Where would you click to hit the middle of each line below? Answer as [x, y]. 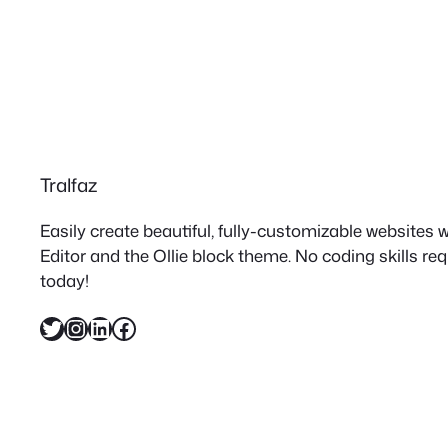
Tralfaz [68, 185]
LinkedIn [94, 327]
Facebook [117, 327]
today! [64, 280]
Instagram [74, 327]
